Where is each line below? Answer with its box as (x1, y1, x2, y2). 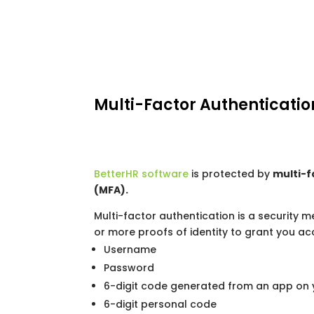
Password (104, 261, 155, 275)
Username (104, 243, 157, 257)
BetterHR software (94, 167, 189, 182)
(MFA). (94, 183, 129, 198)
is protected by (189, 167, 273, 182)
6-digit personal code (104, 297, 217, 312)
